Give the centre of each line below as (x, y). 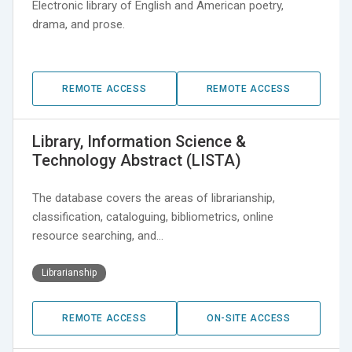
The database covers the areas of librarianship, (154, 198)
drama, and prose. (79, 25)
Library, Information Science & (139, 142)
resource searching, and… (98, 236)
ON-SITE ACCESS (249, 319)
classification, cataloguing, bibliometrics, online (153, 217)
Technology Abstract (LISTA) (137, 161)
